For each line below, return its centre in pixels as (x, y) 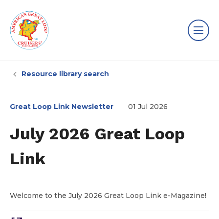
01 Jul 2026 (148, 107)
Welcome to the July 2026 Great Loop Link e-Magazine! (108, 196)
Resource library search (65, 74)
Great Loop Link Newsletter (62, 107)
